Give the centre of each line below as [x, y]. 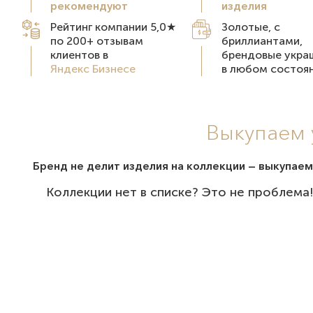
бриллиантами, [262, 41]
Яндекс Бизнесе [93, 69]
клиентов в [79, 55]
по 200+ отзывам [96, 41]
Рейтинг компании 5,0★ [113, 27]
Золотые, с [251, 27]
